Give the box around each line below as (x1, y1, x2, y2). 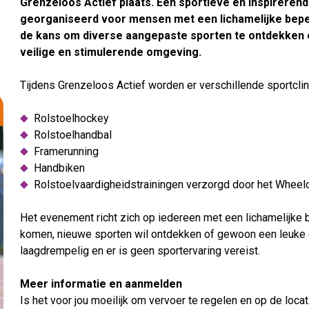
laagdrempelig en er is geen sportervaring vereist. (20, 244, 261, 257)
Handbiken (34, 161, 86, 175)
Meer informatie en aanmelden (20, 277, 183, 290)
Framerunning (34, 145, 99, 158)
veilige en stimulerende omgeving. (20, 46, 202, 59)
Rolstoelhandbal (34, 128, 112, 141)
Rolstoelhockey (34, 112, 110, 125)
